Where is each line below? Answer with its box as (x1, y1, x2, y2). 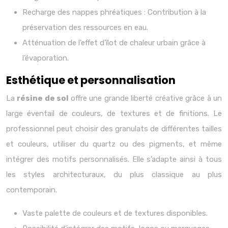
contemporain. (6, 185, 57, 194)
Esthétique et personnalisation (6, 73, 176, 88)
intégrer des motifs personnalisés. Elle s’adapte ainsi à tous (6, 155, 222, 164)
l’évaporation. (22, 53, 69, 63)
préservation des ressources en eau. (22, 23, 148, 32)
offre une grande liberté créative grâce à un (70, 94, 222, 103)
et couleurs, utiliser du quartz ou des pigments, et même (6, 139, 222, 149)
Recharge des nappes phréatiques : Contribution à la (22, 8, 206, 17)
